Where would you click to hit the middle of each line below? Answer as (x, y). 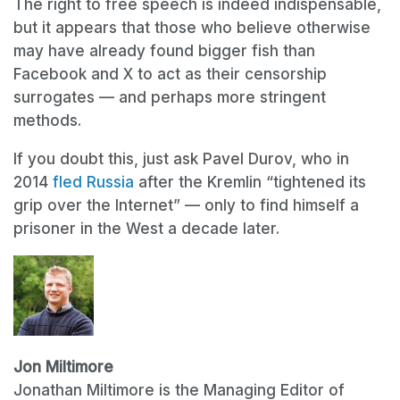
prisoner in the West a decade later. (151, 229)
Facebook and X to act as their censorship (170, 75)
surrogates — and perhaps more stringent (170, 98)
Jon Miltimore (63, 367)
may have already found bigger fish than (164, 51)
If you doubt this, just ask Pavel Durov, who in (181, 159)
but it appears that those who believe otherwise (192, 28)
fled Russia (93, 183)
